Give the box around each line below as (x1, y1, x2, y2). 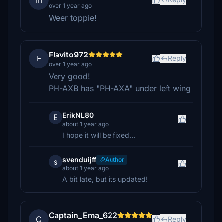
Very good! (49, 71, 90, 81)
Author (105, 156, 124, 163)
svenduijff (62, 155, 96, 164)
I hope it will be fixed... (62, 131, 135, 139)
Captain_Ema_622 (49, 210, 117, 220)
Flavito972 (49, 50, 88, 59)
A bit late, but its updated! (62, 175, 148, 183)
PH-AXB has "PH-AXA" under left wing (49, 83, 191, 93)
